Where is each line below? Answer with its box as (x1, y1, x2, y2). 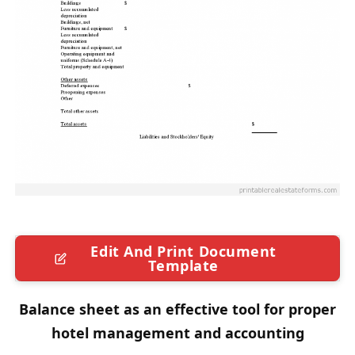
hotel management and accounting (51, 323, 304, 343)
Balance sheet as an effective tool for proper (19, 300, 336, 319)
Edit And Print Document (90, 242, 277, 261)
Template (148, 256, 219, 276)
